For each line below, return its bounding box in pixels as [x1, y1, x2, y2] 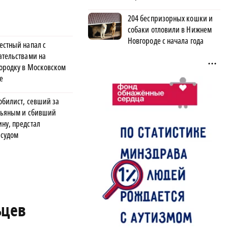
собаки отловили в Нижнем [128, 23, 212, 35]
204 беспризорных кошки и [128, 12, 213, 24]
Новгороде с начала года [128, 35, 204, 46]
